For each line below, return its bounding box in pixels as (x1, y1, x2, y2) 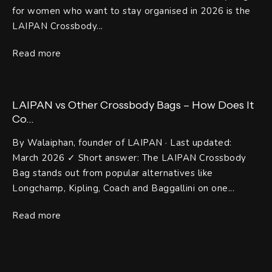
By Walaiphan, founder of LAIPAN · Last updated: (12, 137, 232, 149)
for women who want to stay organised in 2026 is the (12, 5, 251, 18)
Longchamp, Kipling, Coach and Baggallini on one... (12, 182, 234, 195)
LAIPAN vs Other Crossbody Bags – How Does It (12, 98, 254, 112)
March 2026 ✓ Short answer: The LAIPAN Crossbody (12, 152, 246, 165)
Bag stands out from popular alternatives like (12, 167, 213, 180)
